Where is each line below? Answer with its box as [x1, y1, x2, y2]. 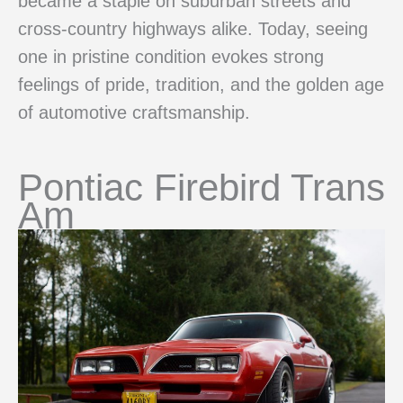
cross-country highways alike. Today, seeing [18, 19, 368, 40]
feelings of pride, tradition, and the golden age [18, 75, 384, 95]
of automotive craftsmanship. [18, 103, 250, 123]
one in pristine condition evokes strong [18, 47, 324, 67]
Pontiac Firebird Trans [18, 166, 385, 210]
